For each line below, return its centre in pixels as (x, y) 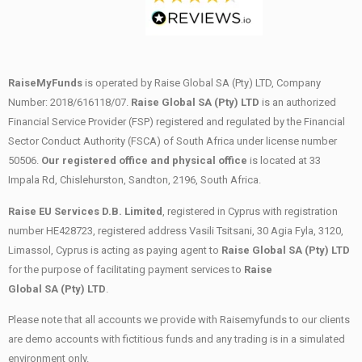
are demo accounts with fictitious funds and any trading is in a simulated (177, 339)
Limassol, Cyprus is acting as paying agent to (115, 250)
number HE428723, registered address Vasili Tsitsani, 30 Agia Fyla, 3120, (176, 230)
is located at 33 (284, 161)
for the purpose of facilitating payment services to (126, 269)
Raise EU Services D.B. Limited (85, 211)
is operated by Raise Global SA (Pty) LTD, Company (202, 83)
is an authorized (298, 103)
